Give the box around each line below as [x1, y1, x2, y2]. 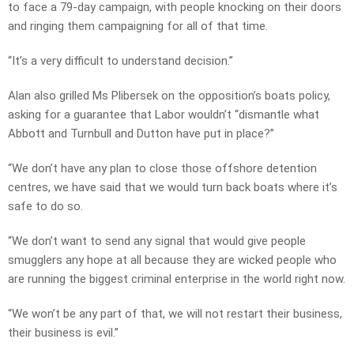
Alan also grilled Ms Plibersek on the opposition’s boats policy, [8, 88, 330, 104]
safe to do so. [8, 199, 83, 214]
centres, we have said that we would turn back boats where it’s [8, 180, 337, 195]
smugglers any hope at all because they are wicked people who [8, 253, 337, 268]
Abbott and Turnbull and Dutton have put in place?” [8, 126, 274, 141]
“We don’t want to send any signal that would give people [8, 234, 306, 249]
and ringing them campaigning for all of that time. [8, 19, 268, 34]
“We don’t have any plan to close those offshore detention [8, 161, 317, 176]
